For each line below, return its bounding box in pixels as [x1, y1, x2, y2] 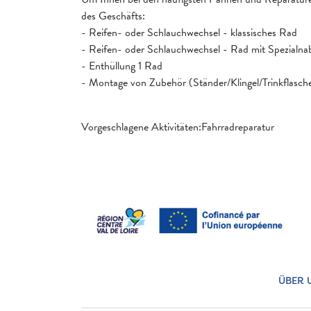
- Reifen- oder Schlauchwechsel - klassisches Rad [81, 24, 297, 42]
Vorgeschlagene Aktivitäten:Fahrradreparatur [81, 119, 274, 136]
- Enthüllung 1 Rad [81, 58, 162, 75]
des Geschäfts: [81, 8, 145, 25]
